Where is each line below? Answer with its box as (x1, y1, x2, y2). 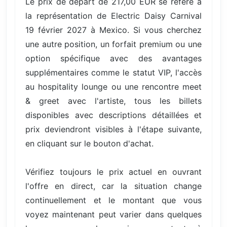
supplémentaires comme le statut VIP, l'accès (25, 67, 202, 78)
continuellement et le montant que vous (25, 195, 202, 205)
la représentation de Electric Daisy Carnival (25, 10, 202, 21)
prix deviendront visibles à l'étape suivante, (25, 124, 202, 134)
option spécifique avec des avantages (25, 53, 202, 63)
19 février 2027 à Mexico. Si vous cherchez (25, 24, 202, 35)
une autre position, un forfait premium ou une (25, 39, 202, 49)
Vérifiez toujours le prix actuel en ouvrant (25, 166, 202, 177)
